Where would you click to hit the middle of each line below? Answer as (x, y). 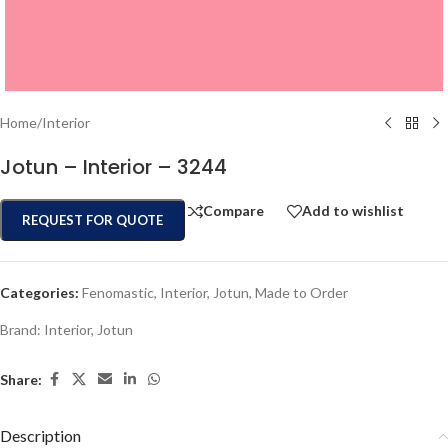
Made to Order (301, 292)
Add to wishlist (353, 211)
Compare (233, 211)
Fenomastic (118, 292)
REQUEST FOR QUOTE (92, 220)
